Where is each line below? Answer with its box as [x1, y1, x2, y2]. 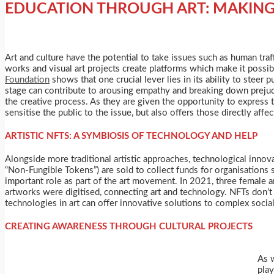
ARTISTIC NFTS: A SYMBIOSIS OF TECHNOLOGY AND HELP [5, 131, 257, 141]
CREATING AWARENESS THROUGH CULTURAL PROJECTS [5, 222, 253, 232]
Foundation [5, 75, 50, 85]
